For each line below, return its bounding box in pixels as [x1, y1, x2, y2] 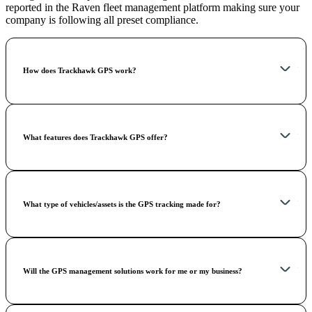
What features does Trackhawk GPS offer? [23, 133, 168, 142]
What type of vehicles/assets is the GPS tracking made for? [23, 200, 221, 209]
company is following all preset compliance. [6, 13, 198, 26]
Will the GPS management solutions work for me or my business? [23, 267, 242, 276]
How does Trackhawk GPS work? [23, 66, 136, 75]
